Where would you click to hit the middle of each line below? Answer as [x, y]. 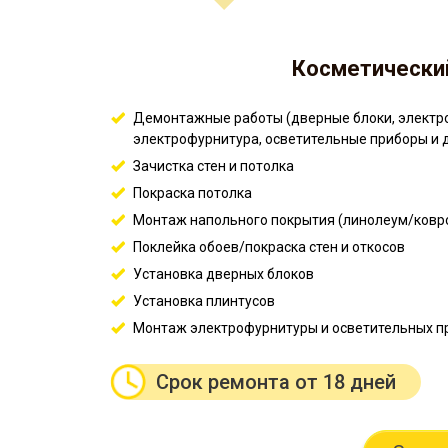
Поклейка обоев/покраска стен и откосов [268, 247]
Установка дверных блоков [223, 274]
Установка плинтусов [203, 301]
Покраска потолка [192, 193]
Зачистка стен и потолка [213, 166]
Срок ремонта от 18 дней [275, 382]
